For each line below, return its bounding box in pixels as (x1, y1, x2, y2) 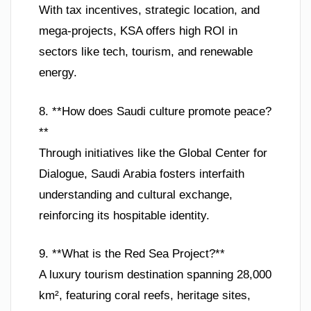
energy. (39, 66, 77, 80)
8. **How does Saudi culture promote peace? (39, 104, 271, 118)
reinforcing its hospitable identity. (39, 208, 210, 222)
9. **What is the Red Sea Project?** (39, 247, 225, 261)
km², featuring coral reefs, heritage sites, (39, 289, 251, 303)
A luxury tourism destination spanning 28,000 (39, 268, 271, 282)
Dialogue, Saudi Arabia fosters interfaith (39, 167, 244, 180)
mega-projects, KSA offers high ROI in (39, 24, 237, 38)
